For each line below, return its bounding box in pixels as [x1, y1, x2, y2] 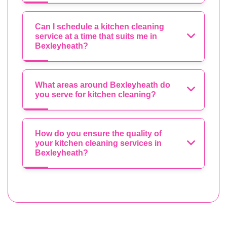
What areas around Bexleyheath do [35, 81, 170, 90]
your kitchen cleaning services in [35, 139, 162, 148]
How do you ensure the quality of [35, 129, 162, 138]
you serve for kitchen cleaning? [35, 90, 156, 99]
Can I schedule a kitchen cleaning [35, 22, 164, 31]
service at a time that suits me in [35, 32, 157, 41]
